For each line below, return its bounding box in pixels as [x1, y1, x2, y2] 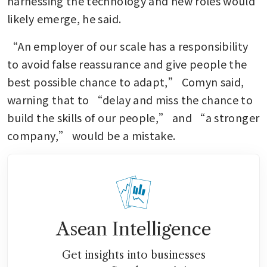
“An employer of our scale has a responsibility [7, 38, 249, 54]
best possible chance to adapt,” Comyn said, [7, 73, 244, 89]
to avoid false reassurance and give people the [7, 55, 247, 72]
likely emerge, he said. [7, 10, 122, 26]
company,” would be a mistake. [7, 127, 176, 143]
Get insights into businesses [61, 248, 206, 262]
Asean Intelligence [56, 218, 211, 240]
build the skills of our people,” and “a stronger [7, 109, 260, 125]
